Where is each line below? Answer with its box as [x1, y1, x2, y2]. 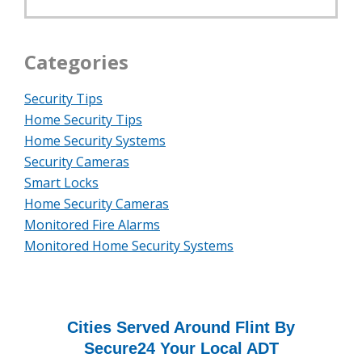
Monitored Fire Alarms [24, 216, 160, 234]
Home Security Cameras [24, 195, 169, 213]
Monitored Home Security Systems [24, 237, 234, 255]
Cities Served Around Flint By [67, 318, 295, 337]
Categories [24, 48, 128, 76]
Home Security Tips [24, 111, 142, 129]
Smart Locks [24, 174, 99, 192]
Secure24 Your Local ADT [83, 339, 279, 358]
